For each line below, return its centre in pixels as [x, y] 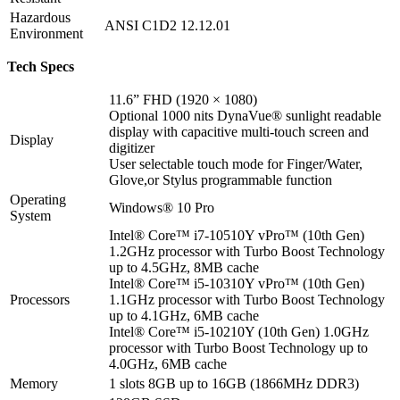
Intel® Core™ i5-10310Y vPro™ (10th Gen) [237, 283]
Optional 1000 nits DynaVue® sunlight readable [245, 115]
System [30, 215]
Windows [136, 207]
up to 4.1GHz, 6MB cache [184, 315]
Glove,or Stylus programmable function [221, 179]
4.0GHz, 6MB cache [168, 363]
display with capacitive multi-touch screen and [239, 131]
